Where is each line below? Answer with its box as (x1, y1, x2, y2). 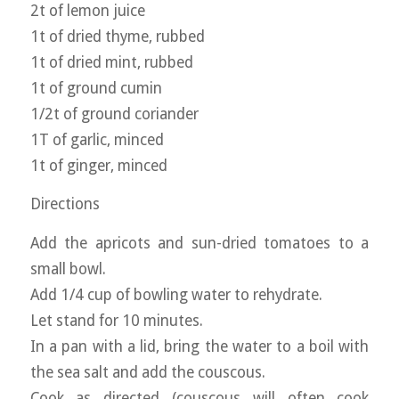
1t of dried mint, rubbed (29, 53, 193, 71)
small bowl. (29, 259, 106, 278)
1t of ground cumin (29, 78, 162, 97)
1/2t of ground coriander (29, 104, 199, 123)
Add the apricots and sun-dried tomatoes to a (29, 233, 370, 252)
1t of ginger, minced (29, 156, 167, 175)
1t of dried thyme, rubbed (29, 27, 205, 45)
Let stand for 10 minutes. (29, 311, 203, 330)
